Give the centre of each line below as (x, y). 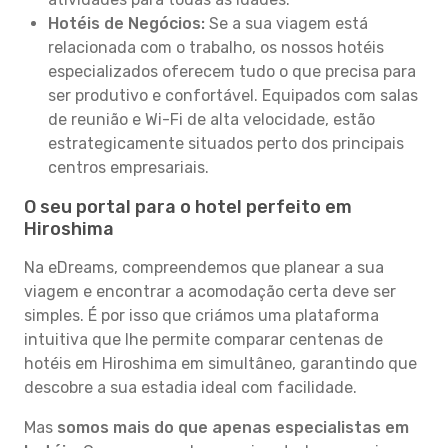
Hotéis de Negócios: (126, 23)
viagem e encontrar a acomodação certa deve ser (210, 291)
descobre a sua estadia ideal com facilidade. (190, 387)
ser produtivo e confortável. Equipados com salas (233, 95)
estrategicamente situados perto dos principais (226, 143)
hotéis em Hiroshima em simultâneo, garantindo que (220, 363)
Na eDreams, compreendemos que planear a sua (204, 267)
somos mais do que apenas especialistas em (233, 427)
